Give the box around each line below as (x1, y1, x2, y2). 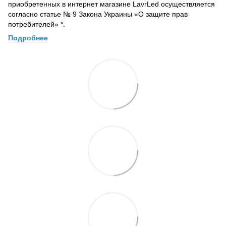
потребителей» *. (8, 20, 65, 28)
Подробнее (8, 33, 48, 42)
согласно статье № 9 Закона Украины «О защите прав (8, 10, 188, 18)
